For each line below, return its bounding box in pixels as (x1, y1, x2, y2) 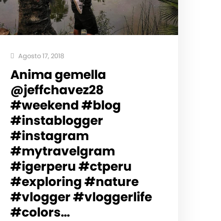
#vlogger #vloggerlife (10, 188, 152, 206)
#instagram (10, 127, 89, 145)
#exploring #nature (10, 173, 139, 190)
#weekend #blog (10, 96, 121, 114)
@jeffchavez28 (10, 81, 104, 99)
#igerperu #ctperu (10, 157, 132, 175)
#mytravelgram (10, 142, 115, 160)
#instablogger (10, 111, 103, 129)
